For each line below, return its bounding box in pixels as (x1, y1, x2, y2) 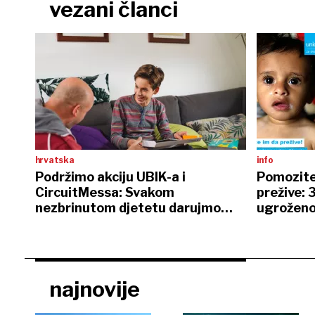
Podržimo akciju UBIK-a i (34, 169, 186, 184)
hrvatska (34, 155, 75, 165)
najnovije (49, 276, 140, 302)
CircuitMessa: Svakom (34, 185, 174, 200)
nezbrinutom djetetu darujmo (34, 200, 221, 215)
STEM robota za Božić (34, 216, 172, 231)
